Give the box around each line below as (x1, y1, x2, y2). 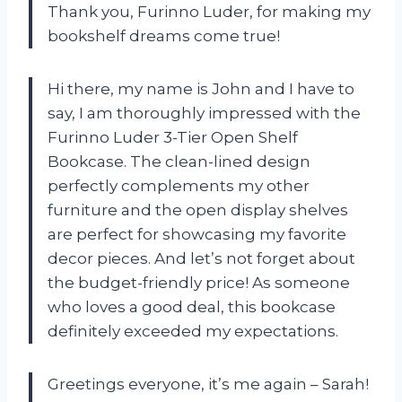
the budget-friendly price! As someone (48, 273, 350, 292)
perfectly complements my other (48, 176, 310, 195)
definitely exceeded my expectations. (48, 321, 338, 340)
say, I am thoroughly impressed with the (48, 103, 361, 122)
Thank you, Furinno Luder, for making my (48, 2, 371, 21)
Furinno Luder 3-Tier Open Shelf (48, 127, 298, 146)
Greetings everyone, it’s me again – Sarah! (48, 374, 369, 393)
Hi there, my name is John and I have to (48, 79, 354, 98)
